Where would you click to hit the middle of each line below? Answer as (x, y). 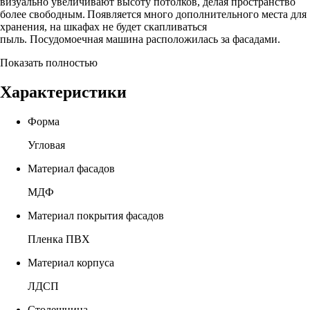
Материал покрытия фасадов (96, 215)
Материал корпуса (71, 262)
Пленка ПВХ (59, 239)
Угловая (46, 145)
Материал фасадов (71, 168)
